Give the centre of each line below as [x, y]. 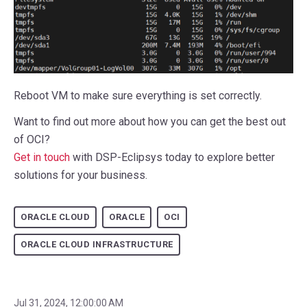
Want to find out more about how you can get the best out [150, 121]
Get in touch [42, 157]
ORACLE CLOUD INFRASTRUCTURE [97, 244]
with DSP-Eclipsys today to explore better [172, 157]
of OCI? [32, 139]
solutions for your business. [81, 175]
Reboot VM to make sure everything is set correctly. [138, 95]
